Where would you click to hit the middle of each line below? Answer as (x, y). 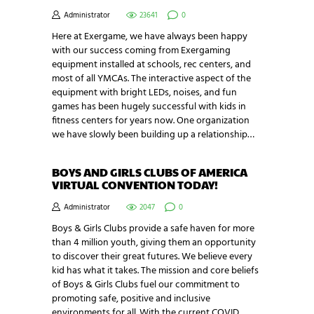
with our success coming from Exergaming (141, 50)
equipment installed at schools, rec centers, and (151, 64)
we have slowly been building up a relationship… (153, 135)
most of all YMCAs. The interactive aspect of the (151, 78)
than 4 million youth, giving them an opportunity (154, 243)
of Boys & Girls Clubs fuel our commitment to (146, 285)
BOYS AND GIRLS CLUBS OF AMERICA (150, 172)
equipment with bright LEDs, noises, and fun (144, 93)
